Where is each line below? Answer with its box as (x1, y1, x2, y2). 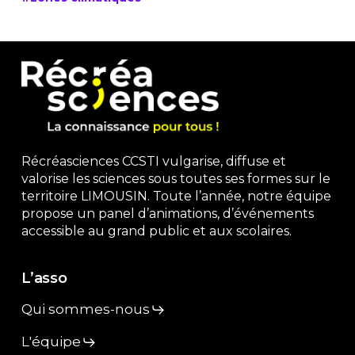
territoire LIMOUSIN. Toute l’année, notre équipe (21, 189, 331, 204)
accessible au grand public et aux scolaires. (21, 223, 292, 239)
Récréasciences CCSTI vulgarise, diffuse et (21, 154, 286, 170)
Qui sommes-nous (21, 301, 151, 318)
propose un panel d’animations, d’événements (21, 206, 314, 222)
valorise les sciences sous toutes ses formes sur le (21, 171, 330, 187)
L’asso (21, 269, 67, 288)
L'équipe (21, 334, 82, 350)
